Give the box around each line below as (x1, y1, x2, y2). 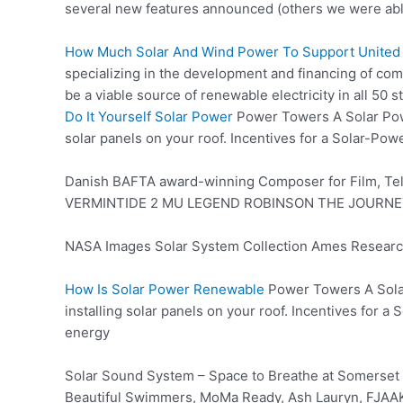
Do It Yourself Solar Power (65, 108, 233, 125)
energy (65, 324, 110, 341)
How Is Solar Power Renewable (65, 281, 264, 298)
